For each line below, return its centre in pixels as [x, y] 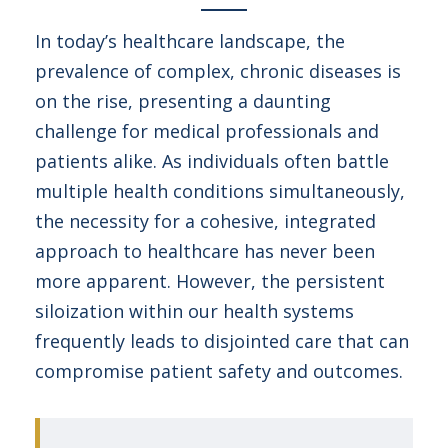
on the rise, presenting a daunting [183, 101]
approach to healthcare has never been [205, 251]
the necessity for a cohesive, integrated [205, 221]
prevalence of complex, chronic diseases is [218, 71]
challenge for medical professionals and [207, 131]
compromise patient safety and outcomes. [219, 371]
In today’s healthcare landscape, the [190, 41]
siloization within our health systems [194, 311]
